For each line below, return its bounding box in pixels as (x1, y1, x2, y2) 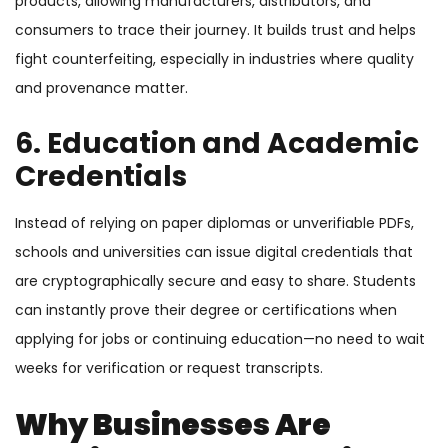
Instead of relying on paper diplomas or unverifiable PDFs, (15, 213, 414, 234)
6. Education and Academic (15, 124, 419, 164)
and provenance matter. (15, 78, 188, 99)
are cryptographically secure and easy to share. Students (15, 271, 416, 292)
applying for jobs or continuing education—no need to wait (15, 329, 425, 350)
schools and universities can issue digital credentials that (15, 242, 413, 263)
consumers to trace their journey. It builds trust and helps (15, 20, 416, 41)
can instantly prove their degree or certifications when (15, 300, 397, 321)
